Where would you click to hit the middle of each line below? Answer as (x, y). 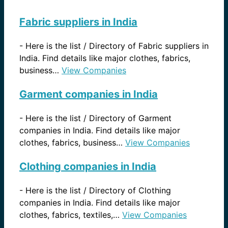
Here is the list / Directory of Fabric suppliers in (117, 46)
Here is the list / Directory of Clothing (98, 190)
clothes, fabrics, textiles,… (71, 215)
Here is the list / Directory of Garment (98, 118)
